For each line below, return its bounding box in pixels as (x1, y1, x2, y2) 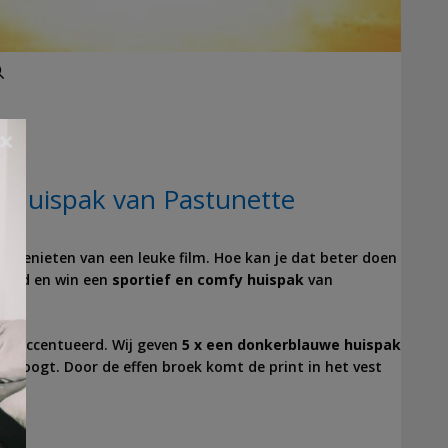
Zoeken (24, 63, 74, 80)
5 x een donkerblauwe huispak (182, 335, 401, 354)
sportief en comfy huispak (112, 270, 304, 289)
